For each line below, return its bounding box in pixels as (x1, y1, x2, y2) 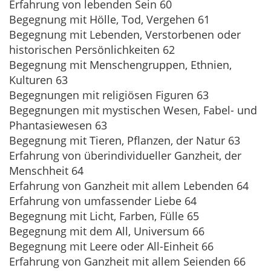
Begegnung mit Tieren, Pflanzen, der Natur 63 (9, 133, 240, 148)
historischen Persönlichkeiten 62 (9, 42, 175, 57)
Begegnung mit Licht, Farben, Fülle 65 (9, 209, 199, 223)
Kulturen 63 (9, 73, 68, 87)
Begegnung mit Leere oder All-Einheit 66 (9, 239, 214, 253)
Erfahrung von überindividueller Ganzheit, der (9, 148, 241, 163)
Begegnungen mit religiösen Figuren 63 (9, 88, 209, 102)
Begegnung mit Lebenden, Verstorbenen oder (9, 27, 241, 42)
